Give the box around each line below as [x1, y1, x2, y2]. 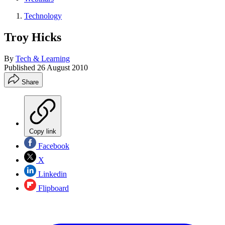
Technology [24, 12, 62, 20]
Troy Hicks [4, 30, 61, 44]
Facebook [36, 141, 69, 150]
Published [4, 63, 37, 72]
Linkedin [36, 169, 67, 178]
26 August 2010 [37, 63, 88, 72]
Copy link [29, 127, 56, 135]
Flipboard [36, 183, 69, 192]
